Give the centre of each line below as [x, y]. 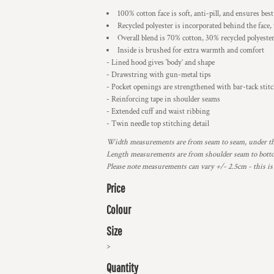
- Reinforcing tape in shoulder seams [163, 99]
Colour [119, 209]
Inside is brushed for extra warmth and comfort [191, 50]
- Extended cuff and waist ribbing [158, 112]
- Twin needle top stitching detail [158, 124]
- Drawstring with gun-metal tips [159, 75]
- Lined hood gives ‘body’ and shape [161, 63]
